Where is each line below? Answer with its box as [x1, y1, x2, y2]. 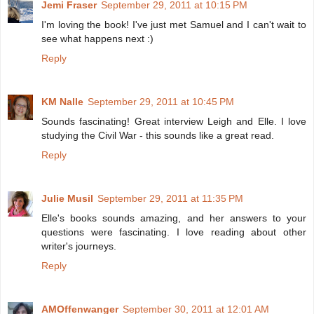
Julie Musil [41, 193, 93, 205]
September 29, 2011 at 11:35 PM [97, 193, 243, 205]
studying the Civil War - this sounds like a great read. [41, 130, 274, 142]
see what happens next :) [41, 33, 153, 45]
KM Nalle [41, 96, 83, 108]
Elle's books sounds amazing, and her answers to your [41, 212, 306, 224]
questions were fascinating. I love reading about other [41, 226, 306, 238]
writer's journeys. [41, 240, 116, 252]
